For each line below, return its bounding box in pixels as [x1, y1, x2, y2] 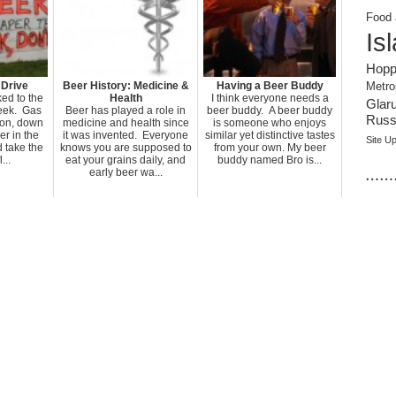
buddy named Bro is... [217, 154, 322, 166]
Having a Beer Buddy [216, 80, 324, 92]
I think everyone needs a [210, 92, 329, 104]
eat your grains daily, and [65, 154, 186, 166]
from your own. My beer [213, 141, 326, 154]
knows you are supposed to [59, 141, 192, 154]
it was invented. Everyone [63, 129, 188, 141]
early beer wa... [88, 166, 163, 179]
